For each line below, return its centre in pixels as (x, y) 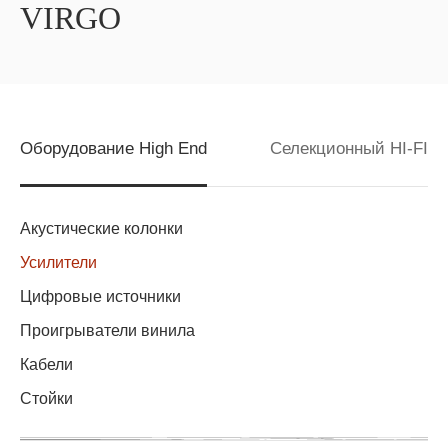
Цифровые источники (100, 296)
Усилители (58, 262)
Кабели (46, 364)
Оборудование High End (113, 148)
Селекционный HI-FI (349, 148)
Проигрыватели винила (107, 330)
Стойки (46, 398)
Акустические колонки (101, 228)
